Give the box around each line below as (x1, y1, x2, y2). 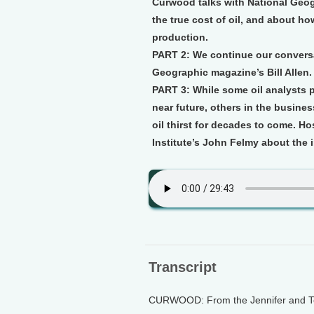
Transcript (149, 259, 217, 275)
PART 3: (152, 84, 190, 95)
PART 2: (152, 49, 190, 60)
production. (152, 32, 208, 43)
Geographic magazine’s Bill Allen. (152, 67, 312, 78)
